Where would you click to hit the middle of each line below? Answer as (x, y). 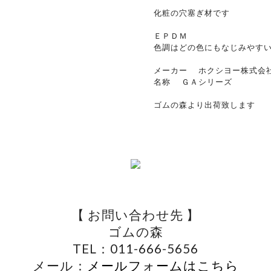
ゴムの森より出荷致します (204, 105)
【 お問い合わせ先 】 (135, 214)
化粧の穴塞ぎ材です (192, 13)
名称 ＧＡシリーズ (193, 82)
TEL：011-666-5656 (135, 248)
